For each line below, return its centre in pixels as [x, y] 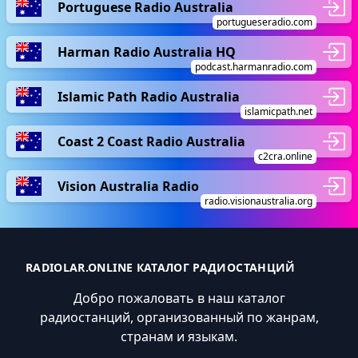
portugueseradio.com [265, 22]
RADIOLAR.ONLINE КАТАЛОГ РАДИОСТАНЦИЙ [161, 267]
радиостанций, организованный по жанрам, [179, 317]
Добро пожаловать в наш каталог [179, 298]
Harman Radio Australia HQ [147, 52]
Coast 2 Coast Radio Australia [151, 141]
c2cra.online [285, 156]
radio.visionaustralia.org [259, 201]
